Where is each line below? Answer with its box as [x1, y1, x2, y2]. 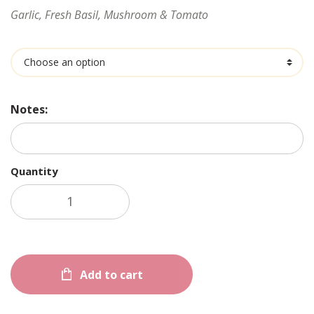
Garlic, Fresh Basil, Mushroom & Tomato [11, 6, 208, 22]
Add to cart [80, 267, 144, 283]
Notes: [11, 101, 48, 117]
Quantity [11, 163, 58, 178]
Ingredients [134, 33, 180, 46]
